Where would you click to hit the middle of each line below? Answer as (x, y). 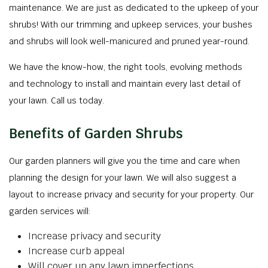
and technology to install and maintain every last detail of (125, 84)
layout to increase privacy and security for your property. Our (131, 194)
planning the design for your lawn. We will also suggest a (123, 178)
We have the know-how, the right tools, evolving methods (126, 67)
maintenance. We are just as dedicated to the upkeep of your (134, 8)
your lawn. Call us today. (57, 100)
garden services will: (50, 211)
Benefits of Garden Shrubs (96, 133)
